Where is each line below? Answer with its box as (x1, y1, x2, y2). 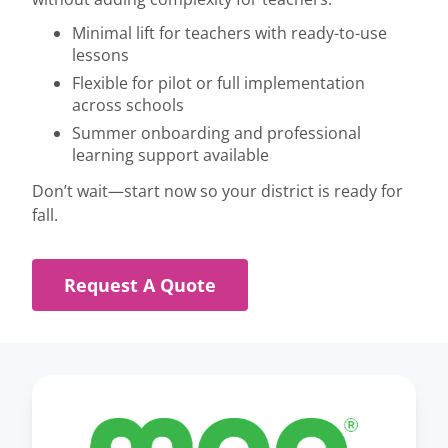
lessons (72, 44, 129, 67)
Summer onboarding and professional (72, 122, 361, 145)
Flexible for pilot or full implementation (72, 72, 365, 95)
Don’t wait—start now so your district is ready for (32, 180, 403, 203)
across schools (72, 94, 184, 117)
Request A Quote (64, 272, 216, 299)
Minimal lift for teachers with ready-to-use (72, 22, 387, 45)
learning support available (72, 144, 269, 167)
